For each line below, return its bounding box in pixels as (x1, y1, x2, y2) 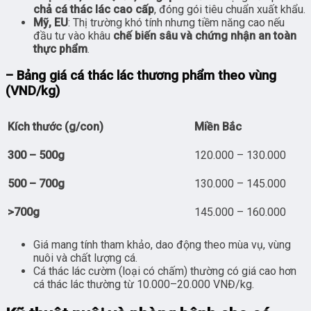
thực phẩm (33, 42, 87, 56)
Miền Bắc (194, 120, 242, 133)
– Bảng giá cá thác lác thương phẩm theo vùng (6, 68, 276, 84)
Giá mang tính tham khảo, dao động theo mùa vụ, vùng (33, 238, 291, 251)
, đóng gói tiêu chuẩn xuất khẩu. (154, 2, 305, 16)
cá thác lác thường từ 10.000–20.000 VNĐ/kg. (33, 278, 254, 291)
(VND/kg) (6, 83, 60, 99)
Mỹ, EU (33, 15, 68, 29)
